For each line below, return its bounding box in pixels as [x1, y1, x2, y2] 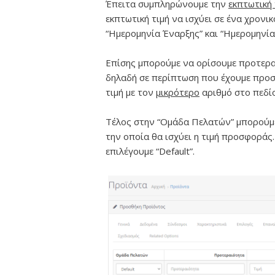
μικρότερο [156, 86, 199, 99]
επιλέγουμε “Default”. [106, 145, 195, 158]
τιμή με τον [106, 86, 156, 99]
